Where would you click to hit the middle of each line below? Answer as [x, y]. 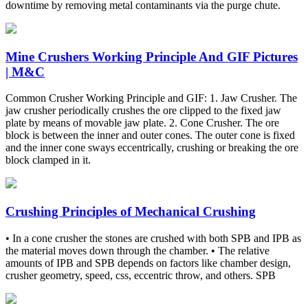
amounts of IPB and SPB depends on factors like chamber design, [148, 263]
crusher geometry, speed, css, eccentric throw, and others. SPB [141, 275]
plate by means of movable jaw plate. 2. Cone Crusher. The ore [142, 123]
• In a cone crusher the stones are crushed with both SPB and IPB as [153, 238]
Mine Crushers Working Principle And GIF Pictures [152, 56]
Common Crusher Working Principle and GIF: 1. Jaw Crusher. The [151, 98]
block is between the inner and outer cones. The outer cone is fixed [150, 135]
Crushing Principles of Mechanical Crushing [131, 212]
